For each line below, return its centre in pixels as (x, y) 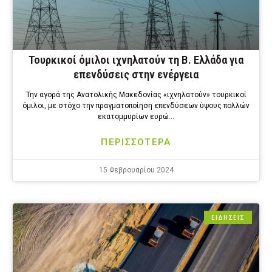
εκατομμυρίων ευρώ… (136, 117)
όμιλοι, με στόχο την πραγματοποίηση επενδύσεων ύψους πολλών (136, 106)
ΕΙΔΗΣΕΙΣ (228, 218)
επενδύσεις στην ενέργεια (136, 75)
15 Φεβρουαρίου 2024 (136, 170)
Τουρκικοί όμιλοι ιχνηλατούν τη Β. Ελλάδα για (136, 60)
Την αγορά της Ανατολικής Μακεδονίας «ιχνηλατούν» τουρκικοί (136, 95)
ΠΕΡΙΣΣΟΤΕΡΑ (136, 142)
